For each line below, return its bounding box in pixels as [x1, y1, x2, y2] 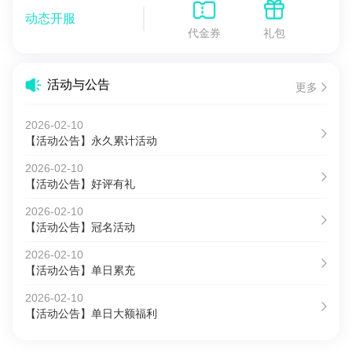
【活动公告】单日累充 [25, 264, 135, 277]
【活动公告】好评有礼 [25, 178, 135, 190]
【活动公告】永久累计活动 [25, 134, 157, 147]
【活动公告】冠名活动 [25, 221, 135, 233]
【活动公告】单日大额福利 [25, 307, 157, 320]
